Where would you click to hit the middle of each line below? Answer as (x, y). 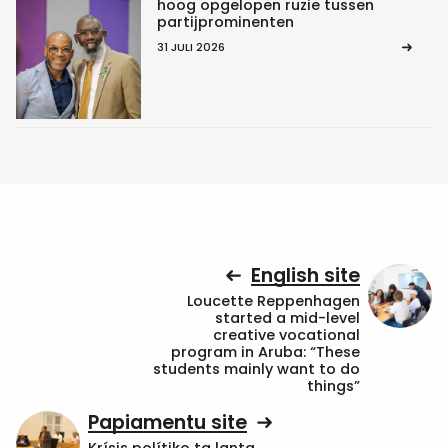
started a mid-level (287, 318)
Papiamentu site (167, 422)
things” (333, 386)
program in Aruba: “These (265, 352)
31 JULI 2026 (190, 47)
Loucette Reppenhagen (273, 301)
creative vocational (286, 335)
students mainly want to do (256, 369)
